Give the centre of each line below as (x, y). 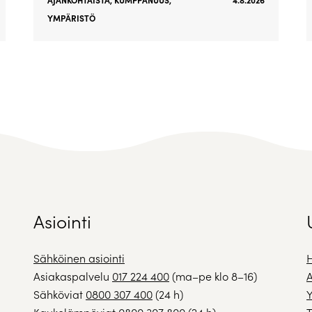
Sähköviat (60, 295)
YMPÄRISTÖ (71, 18)
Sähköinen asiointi (79, 258)
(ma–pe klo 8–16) (213, 276)
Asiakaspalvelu (73, 276)
